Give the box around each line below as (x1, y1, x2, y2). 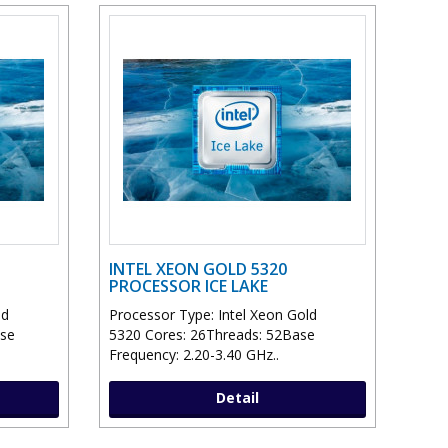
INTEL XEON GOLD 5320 (108, 258, 287, 281)
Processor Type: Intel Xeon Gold (108, 305, 317, 325)
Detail (215, 388, 259, 408)
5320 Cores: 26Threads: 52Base (108, 325, 315, 345)
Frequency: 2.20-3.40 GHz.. (108, 345, 279, 365)
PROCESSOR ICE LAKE (108, 275, 268, 298)
